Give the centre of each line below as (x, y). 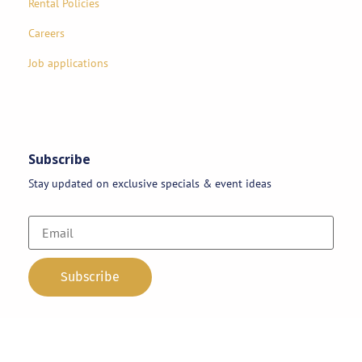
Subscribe (59, 159)
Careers (46, 32)
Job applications (68, 63)
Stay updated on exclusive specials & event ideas (150, 183)
